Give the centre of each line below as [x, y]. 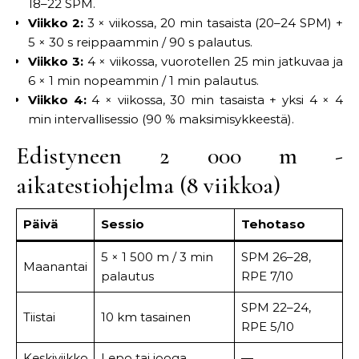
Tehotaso [273, 224]
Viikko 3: [56, 61]
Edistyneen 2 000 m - [179, 156]
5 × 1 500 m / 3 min [157, 257]
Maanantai [55, 266]
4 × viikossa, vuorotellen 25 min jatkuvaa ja [213, 61]
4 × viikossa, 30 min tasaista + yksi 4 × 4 [215, 100]
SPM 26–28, [276, 257]
